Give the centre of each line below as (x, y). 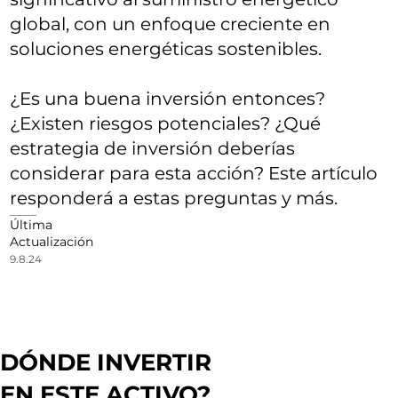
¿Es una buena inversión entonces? (168, 98)
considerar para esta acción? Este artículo (194, 173)
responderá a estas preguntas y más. (174, 198)
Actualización (52, 241)
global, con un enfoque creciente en (171, 24)
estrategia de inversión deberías (153, 148)
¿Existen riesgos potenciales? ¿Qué (166, 123)
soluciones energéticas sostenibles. (166, 48)
